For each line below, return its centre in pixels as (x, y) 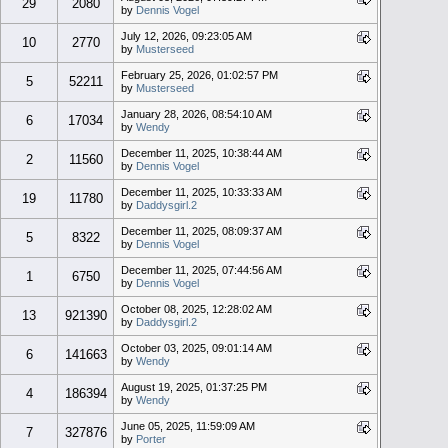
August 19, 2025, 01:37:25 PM (193, 386)
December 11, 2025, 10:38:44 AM (201, 152)
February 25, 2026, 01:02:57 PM (199, 74)
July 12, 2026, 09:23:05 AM (186, 35)
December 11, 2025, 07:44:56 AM (201, 269)
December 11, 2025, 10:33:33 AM (201, 191)
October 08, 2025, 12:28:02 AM (196, 308)
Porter (150, 438)
